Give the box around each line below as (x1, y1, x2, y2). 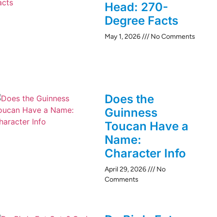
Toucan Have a (105, 119, 188, 133)
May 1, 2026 (105, 32, 142, 41)
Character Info (105, 146, 186, 160)
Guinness (105, 105, 157, 120)
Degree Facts (105, 13, 178, 28)
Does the (105, 92, 154, 106)
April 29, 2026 (105, 165, 148, 173)
